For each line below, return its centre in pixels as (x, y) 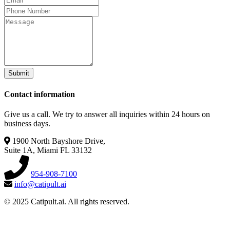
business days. (27, 123)
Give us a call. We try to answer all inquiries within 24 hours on (107, 114)
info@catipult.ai (40, 184)
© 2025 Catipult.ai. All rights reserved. (67, 201)
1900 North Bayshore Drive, (59, 141)
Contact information (40, 94)
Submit (19, 73)
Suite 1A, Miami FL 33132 (48, 150)
